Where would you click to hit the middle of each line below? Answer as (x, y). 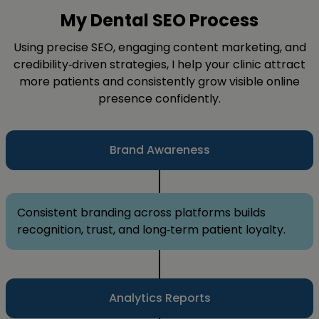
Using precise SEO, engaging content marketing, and (159, 47)
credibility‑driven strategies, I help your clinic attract (159, 64)
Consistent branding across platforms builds (141, 212)
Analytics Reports (159, 298)
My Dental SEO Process (159, 20)
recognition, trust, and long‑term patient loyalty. (151, 229)
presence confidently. (159, 98)
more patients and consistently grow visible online (159, 81)
